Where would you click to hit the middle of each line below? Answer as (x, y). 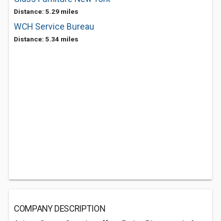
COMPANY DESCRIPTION (60, 209)
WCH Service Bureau (54, 27)
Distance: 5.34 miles (46, 39)
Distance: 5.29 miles (46, 11)
